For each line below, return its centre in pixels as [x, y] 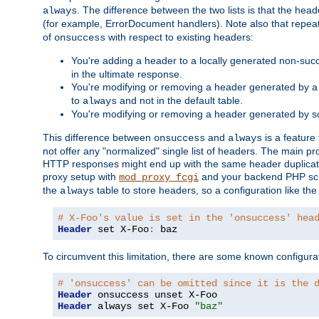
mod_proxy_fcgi [159, 178]
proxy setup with [81, 177]
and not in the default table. [180, 101]
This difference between [98, 138]
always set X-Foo [143, 307]
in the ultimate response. [127, 74]
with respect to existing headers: [179, 37]
